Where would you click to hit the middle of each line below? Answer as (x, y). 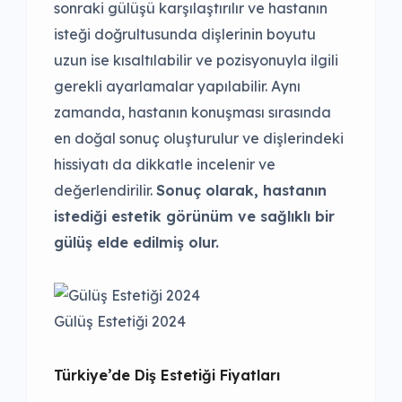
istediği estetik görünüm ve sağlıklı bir (194, 216)
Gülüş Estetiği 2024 (120, 321)
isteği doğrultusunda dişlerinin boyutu (185, 34)
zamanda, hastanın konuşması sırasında (192, 112)
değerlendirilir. (105, 190)
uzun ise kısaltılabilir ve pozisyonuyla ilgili (196, 60)
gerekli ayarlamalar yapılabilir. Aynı (177, 86)
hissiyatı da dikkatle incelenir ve (165, 164)
